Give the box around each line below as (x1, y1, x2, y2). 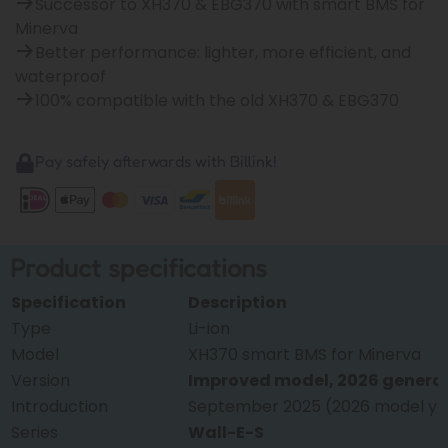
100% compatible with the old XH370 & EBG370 (35, 88, 399, 112)
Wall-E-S (188, 420, 264, 444)
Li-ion (188, 316, 230, 340)
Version (11, 368, 70, 392)
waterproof (15, 64, 106, 88)
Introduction (11, 394, 108, 418)
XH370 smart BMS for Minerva (188, 342, 421, 366)
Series (11, 420, 58, 444)
